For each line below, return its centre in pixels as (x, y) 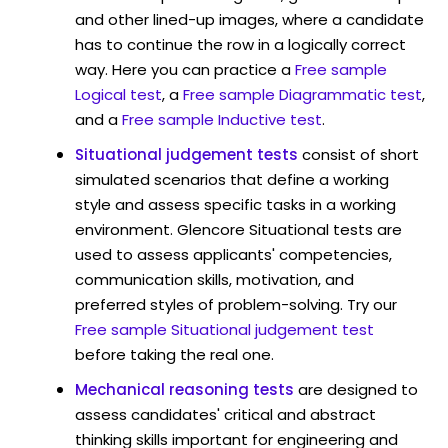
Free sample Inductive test (222, 119)
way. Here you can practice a (183, 69)
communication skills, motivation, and (214, 279)
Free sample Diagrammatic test (302, 94)
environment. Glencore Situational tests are (238, 229)
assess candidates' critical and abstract (225, 414)
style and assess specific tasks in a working (235, 204)
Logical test (118, 94)
